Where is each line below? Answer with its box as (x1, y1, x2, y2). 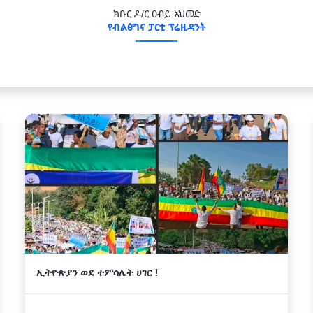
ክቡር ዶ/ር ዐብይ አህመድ (112, 7, 201, 20)
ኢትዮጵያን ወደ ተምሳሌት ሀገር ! (36, 265, 158, 279)
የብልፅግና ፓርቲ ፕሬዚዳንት (107, 20, 206, 34)
